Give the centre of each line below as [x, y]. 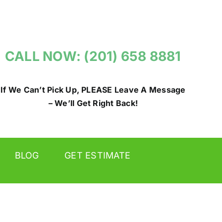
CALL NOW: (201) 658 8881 [93, 56]
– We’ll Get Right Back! [93, 103]
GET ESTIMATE [97, 155]
